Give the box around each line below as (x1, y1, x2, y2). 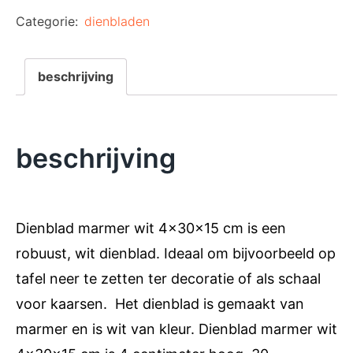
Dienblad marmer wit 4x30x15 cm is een (16, 219, 286, 236)
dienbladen (84, 13, 150, 29)
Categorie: (16, 13, 82, 29)
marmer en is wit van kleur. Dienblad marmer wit (16, 320, 337, 337)
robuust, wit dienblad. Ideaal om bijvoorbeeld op (16, 244, 336, 262)
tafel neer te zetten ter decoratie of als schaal (16, 269, 321, 287)
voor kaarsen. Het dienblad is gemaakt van (16, 295, 304, 312)
